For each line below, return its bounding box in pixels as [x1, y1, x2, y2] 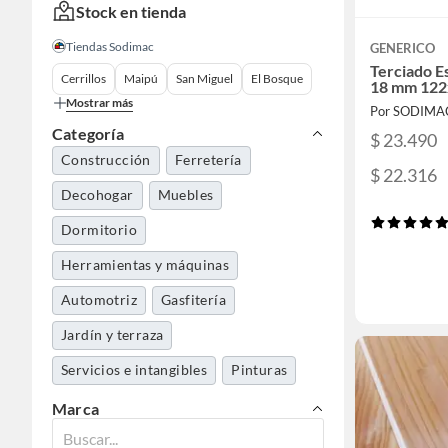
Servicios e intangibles [61, 361, 208, 378]
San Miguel [176, 71, 233, 86]
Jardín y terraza [61, 326, 164, 343]
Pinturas [231, 361, 288, 378]
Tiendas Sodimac [66, 39, 154, 54]
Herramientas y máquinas [61, 256, 230, 273]
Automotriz [61, 291, 137, 308]
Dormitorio [61, 221, 137, 238]
